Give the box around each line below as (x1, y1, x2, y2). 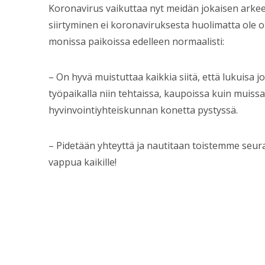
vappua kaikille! (49, 156, 117, 169)
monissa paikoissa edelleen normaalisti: (49, 35, 224, 49)
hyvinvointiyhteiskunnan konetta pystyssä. (49, 104, 238, 117)
